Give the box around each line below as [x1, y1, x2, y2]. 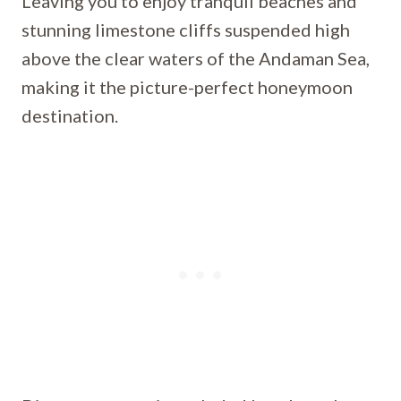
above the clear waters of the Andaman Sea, [21, 47, 370, 69]
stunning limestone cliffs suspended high [21, 19, 350, 40]
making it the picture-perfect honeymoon [21, 76, 353, 98]
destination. [21, 105, 118, 126]
